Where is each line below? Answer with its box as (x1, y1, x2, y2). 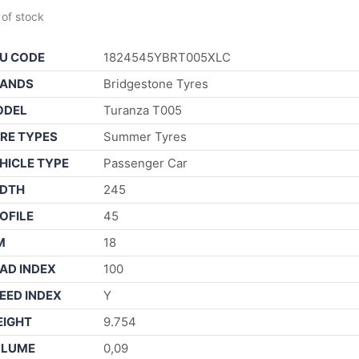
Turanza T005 (103, 102, 182, 118)
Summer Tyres (103, 128, 187, 144)
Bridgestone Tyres (103, 75, 208, 91)
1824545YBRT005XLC (103, 49, 231, 65)
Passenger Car (103, 155, 188, 171)
